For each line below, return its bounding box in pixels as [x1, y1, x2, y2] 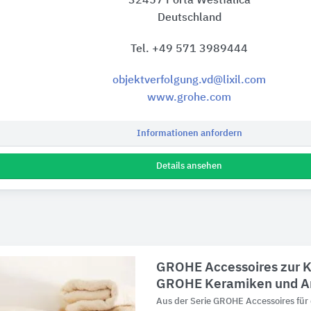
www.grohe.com [147, 92, 231, 104]
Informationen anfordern [136, 129, 242, 139]
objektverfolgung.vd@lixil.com [112, 75, 266, 87]
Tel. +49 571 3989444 [131, 44, 248, 56]
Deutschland [157, 12, 221, 24]
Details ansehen [156, 162, 222, 171]
